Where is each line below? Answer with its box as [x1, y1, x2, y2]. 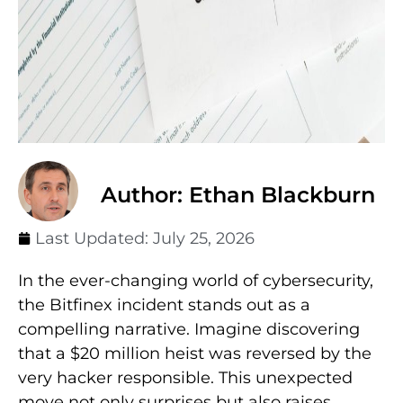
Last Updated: [35, 228, 153, 248]
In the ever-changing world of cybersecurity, [18, 270, 373, 291]
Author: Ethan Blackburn [101, 181, 375, 208]
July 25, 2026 [153, 228, 255, 248]
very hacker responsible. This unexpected [18, 367, 353, 388]
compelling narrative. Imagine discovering [18, 318, 360, 339]
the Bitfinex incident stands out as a [18, 294, 310, 315]
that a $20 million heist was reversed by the [18, 343, 372, 363]
